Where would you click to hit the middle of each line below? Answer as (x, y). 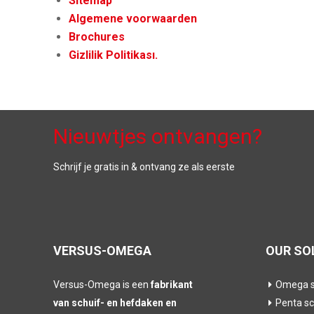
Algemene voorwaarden (133, 19)
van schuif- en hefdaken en (115, 303)
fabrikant (172, 285)
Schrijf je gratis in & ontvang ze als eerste (144, 167)
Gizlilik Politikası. (114, 55)
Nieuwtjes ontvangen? (158, 136)
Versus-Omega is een (102, 285)
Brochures (97, 37)
